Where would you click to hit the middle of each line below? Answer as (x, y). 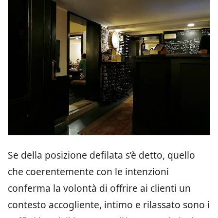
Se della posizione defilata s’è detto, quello (101, 155)
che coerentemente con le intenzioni (88, 172)
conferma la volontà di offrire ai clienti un (99, 188)
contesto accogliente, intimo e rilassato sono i (109, 205)
